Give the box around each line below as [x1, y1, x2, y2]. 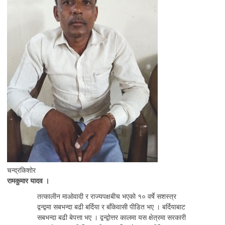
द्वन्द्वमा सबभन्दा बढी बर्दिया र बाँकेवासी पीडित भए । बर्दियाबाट [37, 201, 185, 211]
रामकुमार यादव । [7, 175, 49, 185]
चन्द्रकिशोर [7, 165, 36, 175]
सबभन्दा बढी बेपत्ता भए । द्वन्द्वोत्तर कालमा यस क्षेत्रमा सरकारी [37, 212, 186, 222]
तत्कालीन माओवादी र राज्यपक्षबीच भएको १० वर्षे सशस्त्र [37, 191, 176, 201]
